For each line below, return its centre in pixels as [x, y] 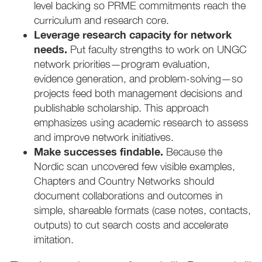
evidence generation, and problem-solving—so [138, 79]
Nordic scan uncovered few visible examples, [135, 167]
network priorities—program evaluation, [122, 64]
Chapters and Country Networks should [124, 181]
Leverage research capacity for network [133, 35]
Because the [194, 152]
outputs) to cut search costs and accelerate [131, 225]
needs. [52, 49]
